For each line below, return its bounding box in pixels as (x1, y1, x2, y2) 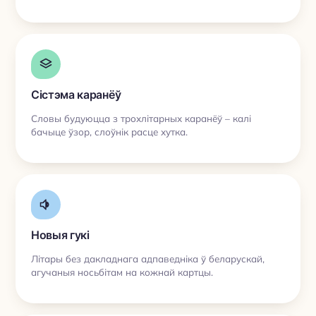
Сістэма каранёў (31, 87, 121, 103)
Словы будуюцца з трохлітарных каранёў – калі (31, 111, 251, 124)
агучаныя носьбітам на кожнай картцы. (31, 265, 213, 278)
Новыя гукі (31, 227, 90, 243)
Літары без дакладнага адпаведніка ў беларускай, (31, 252, 265, 265)
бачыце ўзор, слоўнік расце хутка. (31, 125, 188, 138)
